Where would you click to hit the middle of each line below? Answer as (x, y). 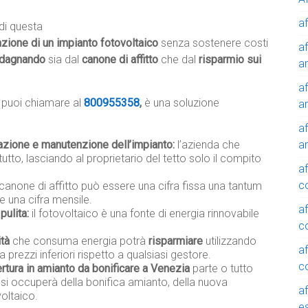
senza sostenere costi (213, 43)
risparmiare (176, 241)
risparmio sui (230, 60)
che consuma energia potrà (79, 241)
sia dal (64, 60)
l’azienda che (207, 145)
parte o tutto (221, 269)
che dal (178, 60)
